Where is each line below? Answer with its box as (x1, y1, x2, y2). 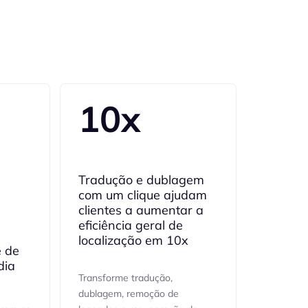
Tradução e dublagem (78, 172, 204, 188)
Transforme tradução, (78, 272, 173, 284)
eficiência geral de (78, 217, 183, 233)
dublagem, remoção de (78, 287, 179, 300)
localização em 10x (78, 232, 188, 248)
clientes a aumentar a (78, 202, 203, 218)
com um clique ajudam (78, 187, 207, 203)
